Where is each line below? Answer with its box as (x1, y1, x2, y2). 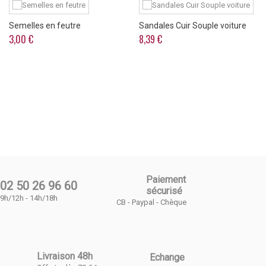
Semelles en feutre (9, 20, 81, 30)
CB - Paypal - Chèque (116, 198, 186, 207)
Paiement (146, 174, 186, 186)
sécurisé (146, 185, 182, 197)
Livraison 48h (37, 251, 93, 262)
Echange (150, 252, 185, 264)
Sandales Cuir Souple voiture (139, 20, 246, 30)
